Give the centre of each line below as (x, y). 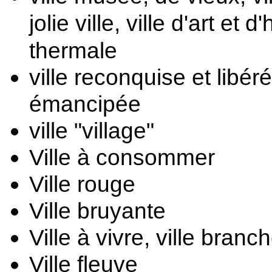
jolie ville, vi (86, 23)
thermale (73, 50)
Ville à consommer (125, 157)
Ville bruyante (97, 211)
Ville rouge (82, 184)
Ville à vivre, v (98, 237)
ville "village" (92, 131)
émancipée (85, 104)
